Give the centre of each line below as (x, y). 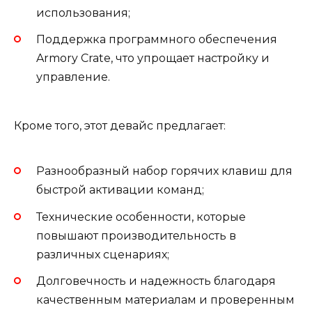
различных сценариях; (103, 254)
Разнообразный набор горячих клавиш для (164, 171)
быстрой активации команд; (120, 190)
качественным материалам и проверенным (165, 299)
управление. (73, 77)
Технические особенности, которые (141, 217)
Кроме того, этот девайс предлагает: (120, 125)
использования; (83, 13)
